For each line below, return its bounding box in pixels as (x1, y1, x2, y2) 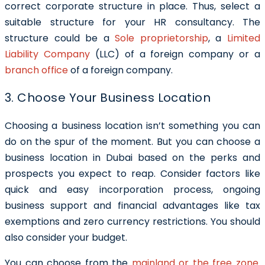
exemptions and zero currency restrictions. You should (5, 214, 260, 228)
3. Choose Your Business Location (5, 89, 211, 106)
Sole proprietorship (115, 31, 208, 45)
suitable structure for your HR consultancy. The (5, 15, 260, 29)
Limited (227, 31, 261, 45)
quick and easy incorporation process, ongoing (5, 182, 260, 196)
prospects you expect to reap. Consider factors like (5, 166, 260, 180)
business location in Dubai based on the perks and (5, 150, 260, 164)
